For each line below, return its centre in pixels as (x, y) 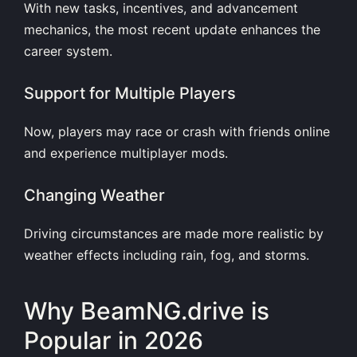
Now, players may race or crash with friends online (177, 132)
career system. (68, 51)
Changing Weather (94, 196)
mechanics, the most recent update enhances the (172, 30)
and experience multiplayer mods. (126, 153)
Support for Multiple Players (130, 94)
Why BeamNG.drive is (147, 310)
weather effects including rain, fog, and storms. (167, 255)
